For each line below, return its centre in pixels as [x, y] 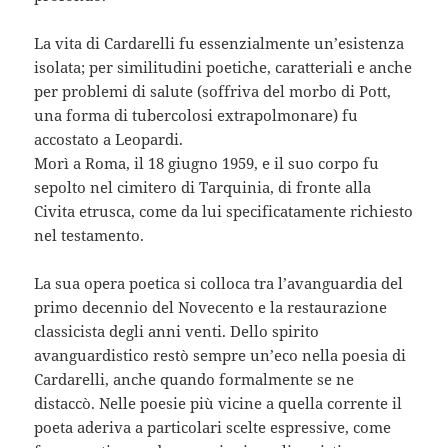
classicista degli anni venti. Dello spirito [177, 330]
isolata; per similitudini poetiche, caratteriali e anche [223, 66]
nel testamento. [89, 234]
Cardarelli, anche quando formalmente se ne [194, 378]
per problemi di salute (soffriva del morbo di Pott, [213, 90]
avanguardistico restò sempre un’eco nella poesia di [220, 354]
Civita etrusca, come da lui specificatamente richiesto [224, 210]
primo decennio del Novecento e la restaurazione [211, 306]
